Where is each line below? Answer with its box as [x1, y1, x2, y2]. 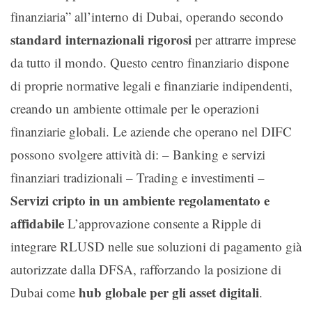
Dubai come [10, 283, 79, 301]
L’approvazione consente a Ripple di [64, 214, 261, 232]
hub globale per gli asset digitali [79, 282, 259, 302]
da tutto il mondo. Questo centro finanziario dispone [10, 53, 289, 71]
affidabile [10, 213, 64, 233]
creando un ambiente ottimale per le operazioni [10, 99, 259, 117]
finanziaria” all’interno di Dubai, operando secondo [10, 7, 283, 25]
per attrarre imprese [192, 30, 296, 48]
